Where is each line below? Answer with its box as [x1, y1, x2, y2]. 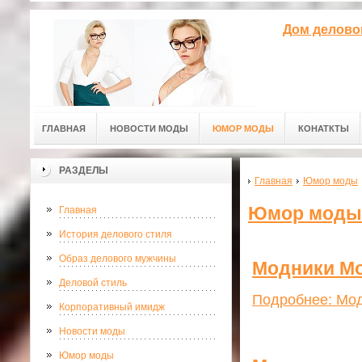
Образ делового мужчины [59, 253, 176, 264]
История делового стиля [59, 229, 172, 240]
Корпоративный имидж [59, 301, 165, 313]
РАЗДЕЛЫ [59, 165, 108, 176]
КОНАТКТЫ [298, 124, 349, 133]
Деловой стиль [59, 277, 127, 288]
